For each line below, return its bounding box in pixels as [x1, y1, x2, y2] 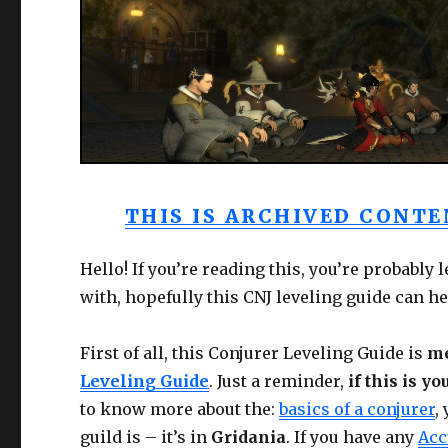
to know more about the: [80, 398, 280, 419]
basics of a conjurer [279, 398, 436, 419]
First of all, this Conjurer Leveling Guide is [80, 342, 428, 363]
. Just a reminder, [209, 370, 345, 391]
